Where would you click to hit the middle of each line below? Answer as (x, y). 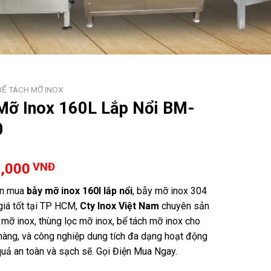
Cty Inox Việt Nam (119, 206)
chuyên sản (184, 206)
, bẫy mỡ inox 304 (169, 191)
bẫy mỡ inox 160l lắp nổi (79, 191)
